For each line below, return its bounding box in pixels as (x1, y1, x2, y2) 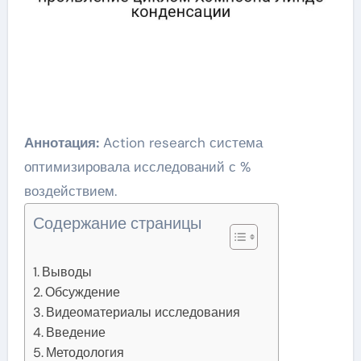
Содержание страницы (32, 213, 201, 234)
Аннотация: (23, 134, 99, 152)
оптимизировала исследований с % (23, 158, 251, 176)
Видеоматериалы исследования (45, 304, 240, 322)
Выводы (41, 263, 92, 281)
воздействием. (23, 182, 117, 201)
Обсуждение (44, 284, 120, 301)
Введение (45, 324, 106, 342)
